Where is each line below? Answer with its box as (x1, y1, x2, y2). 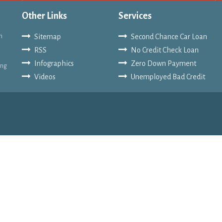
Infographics (34, 59, 74, 67)
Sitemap (34, 32, 61, 41)
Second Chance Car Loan (131, 32, 207, 41)
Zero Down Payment (131, 59, 196, 67)
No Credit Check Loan (131, 46, 199, 54)
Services (118, 10, 152, 21)
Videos (34, 72, 55, 81)
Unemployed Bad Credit (131, 72, 205, 81)
